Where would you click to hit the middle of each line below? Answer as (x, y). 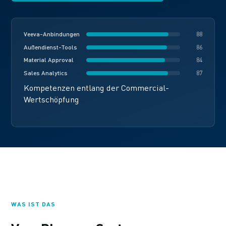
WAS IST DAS (33, 204)
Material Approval (49, 60)
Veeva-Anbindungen (52, 34)
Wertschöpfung (52, 99)
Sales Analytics (46, 73)
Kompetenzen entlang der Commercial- (97, 88)
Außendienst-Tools (51, 47)
